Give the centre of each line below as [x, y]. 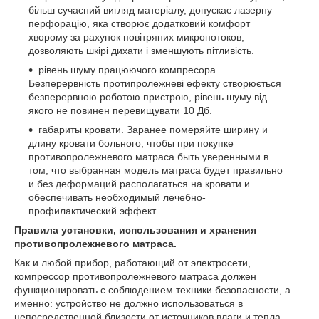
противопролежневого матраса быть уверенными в [148, 157]
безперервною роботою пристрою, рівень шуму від [148, 97]
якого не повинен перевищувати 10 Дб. [120, 110]
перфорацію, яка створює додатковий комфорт [139, 23]
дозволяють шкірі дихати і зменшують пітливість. [141, 51]
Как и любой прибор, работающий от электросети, [132, 263]
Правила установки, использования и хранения [135, 230]
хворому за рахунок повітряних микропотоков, [136, 37]
